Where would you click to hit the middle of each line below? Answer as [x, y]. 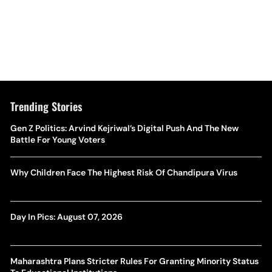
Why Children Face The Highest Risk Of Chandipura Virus [124, 172]
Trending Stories [46, 106]
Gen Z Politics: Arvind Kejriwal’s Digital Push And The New [124, 128]
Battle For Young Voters [57, 140]
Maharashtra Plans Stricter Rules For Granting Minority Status [134, 261]
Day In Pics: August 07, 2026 [66, 217]
